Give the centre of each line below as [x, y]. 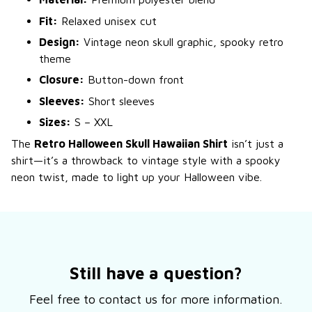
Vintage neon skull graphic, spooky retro [182, 41]
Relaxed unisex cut [107, 21]
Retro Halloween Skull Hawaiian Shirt [131, 143]
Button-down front [134, 80]
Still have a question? [156, 273]
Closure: [62, 80]
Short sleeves [120, 101]
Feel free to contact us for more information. [156, 299]
